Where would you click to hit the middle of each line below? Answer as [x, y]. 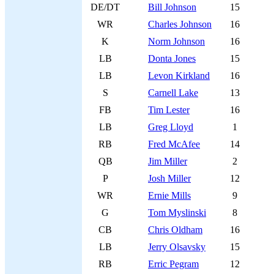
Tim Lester [169, 110]
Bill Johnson [172, 7]
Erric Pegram [173, 264]
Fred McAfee [174, 144]
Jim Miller [168, 161]
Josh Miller [169, 178]
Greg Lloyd [171, 127]
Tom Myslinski [177, 213]
